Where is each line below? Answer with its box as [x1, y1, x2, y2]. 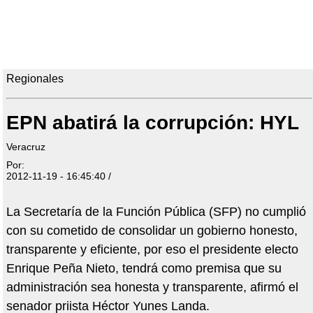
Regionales [6, 73, 64, 85]
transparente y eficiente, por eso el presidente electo [6, 242, 298, 257]
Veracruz [6, 141, 45, 153]
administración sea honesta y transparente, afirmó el [6, 280, 298, 295]
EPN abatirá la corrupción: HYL [6, 112, 299, 134]
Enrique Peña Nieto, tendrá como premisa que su [6, 261, 282, 276]
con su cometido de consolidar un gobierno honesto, [6, 224, 298, 238]
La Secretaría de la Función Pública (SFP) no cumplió [6, 205, 306, 219]
